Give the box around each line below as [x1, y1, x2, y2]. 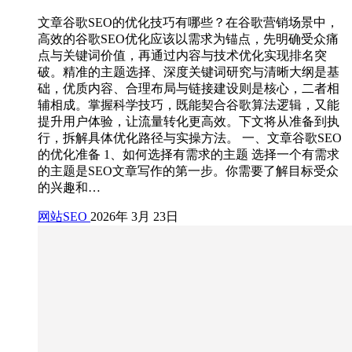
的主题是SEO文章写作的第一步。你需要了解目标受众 [38, 163, 339, 178]
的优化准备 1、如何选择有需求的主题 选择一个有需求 [38, 147, 339, 161]
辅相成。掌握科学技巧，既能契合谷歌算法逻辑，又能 [38, 97, 339, 112]
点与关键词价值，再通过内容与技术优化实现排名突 [38, 48, 327, 62]
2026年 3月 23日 [90, 209, 178, 223]
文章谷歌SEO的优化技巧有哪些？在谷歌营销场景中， [38, 15, 339, 29]
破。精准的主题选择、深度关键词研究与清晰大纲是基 [38, 64, 339, 79]
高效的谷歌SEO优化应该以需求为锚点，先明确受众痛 [38, 31, 339, 46]
